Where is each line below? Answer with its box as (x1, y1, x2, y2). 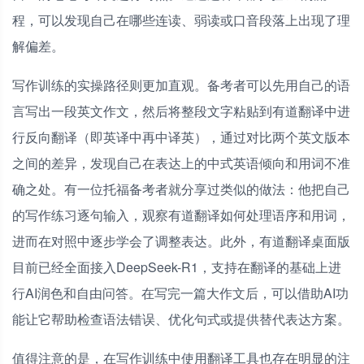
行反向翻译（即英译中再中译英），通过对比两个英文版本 (12, 128, 350, 147)
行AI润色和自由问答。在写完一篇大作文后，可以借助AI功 (12, 284, 349, 303)
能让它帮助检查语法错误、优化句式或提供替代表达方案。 (12, 310, 350, 329)
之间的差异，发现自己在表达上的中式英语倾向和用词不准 (12, 154, 350, 173)
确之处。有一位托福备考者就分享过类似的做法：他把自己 (12, 180, 350, 199)
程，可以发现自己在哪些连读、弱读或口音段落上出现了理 (12, 11, 350, 30)
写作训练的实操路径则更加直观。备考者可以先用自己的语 (12, 76, 350, 95)
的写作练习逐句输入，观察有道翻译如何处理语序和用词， (12, 206, 350, 225)
